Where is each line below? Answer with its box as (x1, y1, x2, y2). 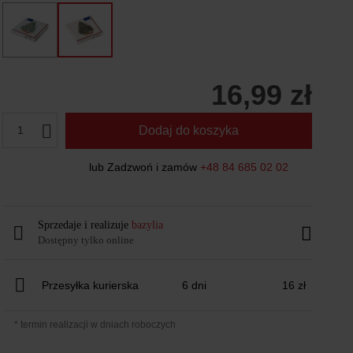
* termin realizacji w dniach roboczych (13, 319, 176, 330)
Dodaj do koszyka (138, 124, 239, 137)
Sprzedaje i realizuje (37, 219, 132, 231)
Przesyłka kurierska (41, 279, 139, 292)
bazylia (131, 219, 163, 231)
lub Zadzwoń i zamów (88, 161, 200, 173)
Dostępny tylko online (37, 234, 134, 246)
